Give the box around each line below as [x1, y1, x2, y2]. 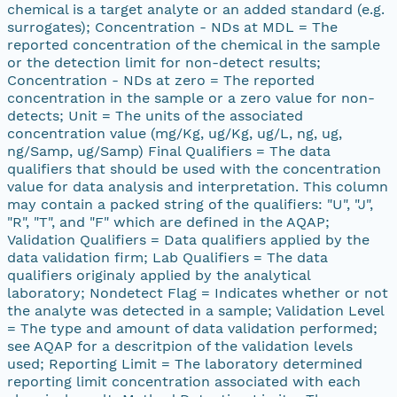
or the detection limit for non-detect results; [7, 53, 321, 71]
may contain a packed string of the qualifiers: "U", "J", [7, 195, 373, 213]
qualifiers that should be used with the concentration [7, 160, 381, 177]
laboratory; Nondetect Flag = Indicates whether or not [7, 284, 388, 301]
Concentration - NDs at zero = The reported [7, 71, 315, 89]
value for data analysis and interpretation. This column [7, 177, 388, 195]
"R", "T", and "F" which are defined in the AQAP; [7, 213, 330, 230]
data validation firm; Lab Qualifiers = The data [7, 248, 328, 266]
